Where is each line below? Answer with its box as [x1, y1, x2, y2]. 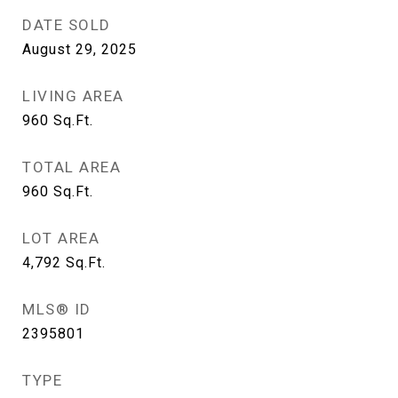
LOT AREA [22, 229, 99, 247]
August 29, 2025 [22, 41, 137, 58]
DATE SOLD [22, 16, 111, 34]
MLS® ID [22, 300, 92, 318]
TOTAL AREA [22, 158, 121, 176]
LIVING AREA [22, 87, 124, 105]
